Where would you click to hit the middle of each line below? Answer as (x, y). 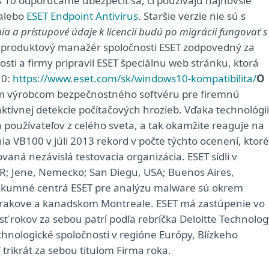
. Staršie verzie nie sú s (192, 16)
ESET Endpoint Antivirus (81, 16)
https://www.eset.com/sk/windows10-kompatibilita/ (134, 78)
